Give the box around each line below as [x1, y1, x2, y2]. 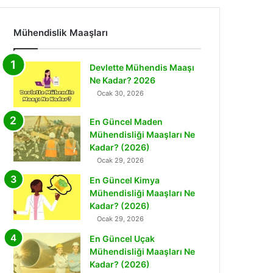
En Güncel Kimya [90, 175, 160, 185]
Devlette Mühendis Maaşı [90, 62, 195, 73]
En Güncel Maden [90, 116, 163, 127]
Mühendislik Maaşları [13, 27, 108, 38]
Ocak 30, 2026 [97, 89, 144, 97]
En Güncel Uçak [90, 233, 155, 244]
